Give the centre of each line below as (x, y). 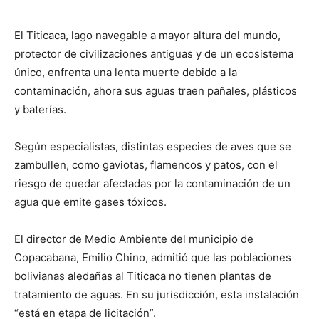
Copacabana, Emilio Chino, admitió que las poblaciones (153, 257)
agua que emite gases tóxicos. (90, 202)
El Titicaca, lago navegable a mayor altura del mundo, (147, 35)
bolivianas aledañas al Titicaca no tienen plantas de (143, 276)
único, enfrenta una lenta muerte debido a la (126, 72)
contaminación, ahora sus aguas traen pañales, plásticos (156, 91)
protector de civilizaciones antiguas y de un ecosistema (154, 54)
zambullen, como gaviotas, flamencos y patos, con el (146, 165)
